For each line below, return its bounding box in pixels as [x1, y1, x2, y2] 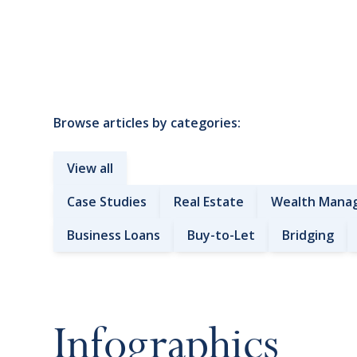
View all [67, 159, 114, 177]
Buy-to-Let [187, 226, 256, 244]
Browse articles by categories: [53, 114, 241, 131]
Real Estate [174, 193, 245, 210]
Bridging [282, 226, 335, 244]
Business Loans [67, 226, 161, 244]
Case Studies [67, 193, 147, 210]
